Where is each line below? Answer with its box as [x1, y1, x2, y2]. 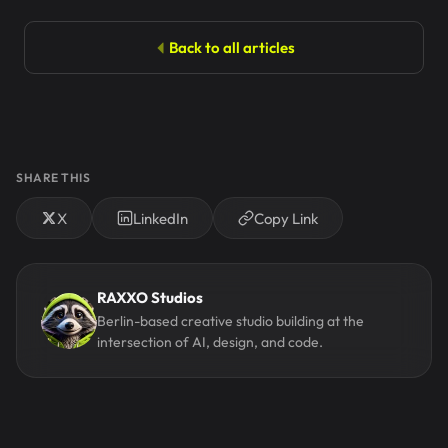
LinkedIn [133, 208, 188, 228]
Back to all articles [169, 38, 295, 57]
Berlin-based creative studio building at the [97, 312, 364, 330]
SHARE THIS [16, 170, 90, 185]
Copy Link [254, 208, 318, 228]
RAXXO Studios [97, 288, 203, 307]
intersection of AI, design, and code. [97, 333, 323, 351]
